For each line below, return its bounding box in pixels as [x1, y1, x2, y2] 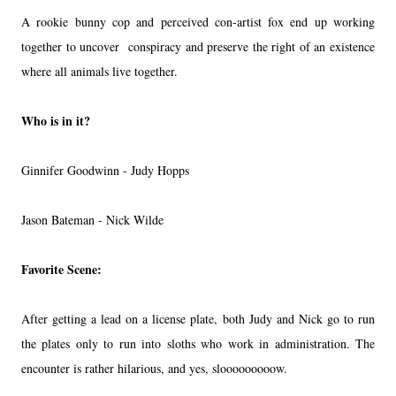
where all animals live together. [21, 62, 182, 80]
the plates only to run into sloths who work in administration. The [21, 334, 375, 352]
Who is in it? [21, 110, 90, 130]
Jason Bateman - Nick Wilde [21, 210, 164, 228]
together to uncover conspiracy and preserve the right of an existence [21, 37, 375, 55]
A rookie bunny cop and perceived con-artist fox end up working [21, 12, 375, 30]
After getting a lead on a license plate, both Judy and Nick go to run [21, 309, 375, 327]
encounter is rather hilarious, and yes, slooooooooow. [21, 359, 292, 377]
